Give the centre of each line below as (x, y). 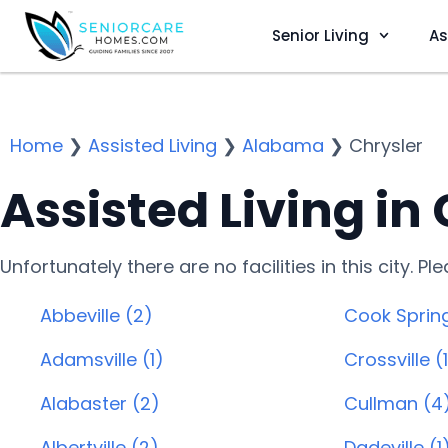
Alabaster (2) (100, 403)
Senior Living (320, 35)
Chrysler (386, 145)
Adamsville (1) (102, 359)
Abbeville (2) (96, 315)
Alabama (283, 145)
